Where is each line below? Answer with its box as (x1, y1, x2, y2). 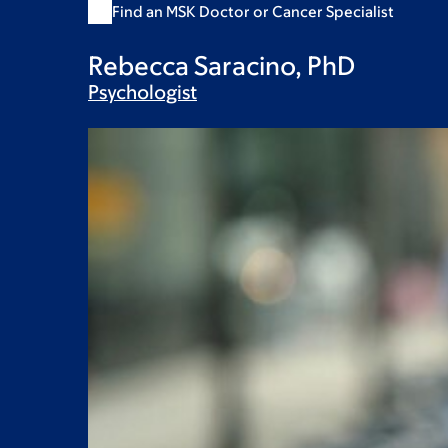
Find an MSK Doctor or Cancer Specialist (112, 3, 394, 20)
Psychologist (88, 81, 197, 103)
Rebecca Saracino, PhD (88, 50, 355, 80)
